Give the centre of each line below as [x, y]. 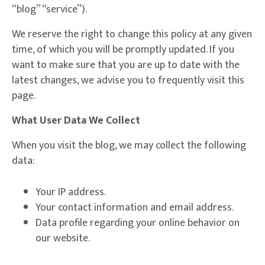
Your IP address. [71, 193]
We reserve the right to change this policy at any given [132, 35]
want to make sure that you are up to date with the [126, 65]
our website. [63, 239]
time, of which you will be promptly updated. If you [123, 50]
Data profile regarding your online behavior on [138, 223]
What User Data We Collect [76, 121]
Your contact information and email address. [135, 208]
